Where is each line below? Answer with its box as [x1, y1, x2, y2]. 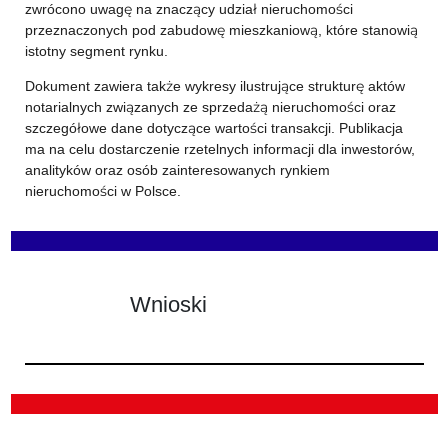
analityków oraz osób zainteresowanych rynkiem [24, 161, 330, 179]
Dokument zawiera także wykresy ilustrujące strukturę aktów [24, 77, 405, 95]
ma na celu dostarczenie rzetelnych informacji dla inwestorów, [24, 140, 415, 158]
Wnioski [129, 290, 207, 317]
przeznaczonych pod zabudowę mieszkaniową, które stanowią [24, 21, 418, 39]
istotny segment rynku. [24, 42, 168, 60]
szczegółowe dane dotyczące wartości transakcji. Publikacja [24, 119, 403, 137]
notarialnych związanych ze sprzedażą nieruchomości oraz [24, 98, 396, 116]
